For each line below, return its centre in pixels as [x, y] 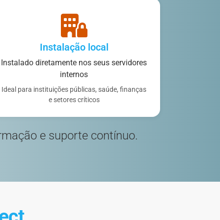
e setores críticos [74, 100]
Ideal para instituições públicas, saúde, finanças [74, 90]
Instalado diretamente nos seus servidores [74, 63]
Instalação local [74, 47]
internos [74, 75]
